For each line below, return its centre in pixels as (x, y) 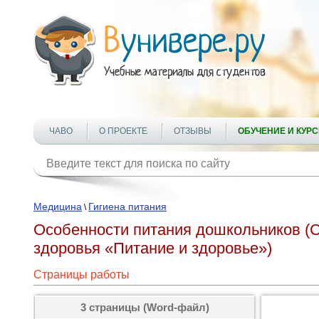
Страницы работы (82, 274)
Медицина (58, 206)
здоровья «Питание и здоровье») (153, 248)
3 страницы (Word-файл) (145, 307)
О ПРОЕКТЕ (123, 131)
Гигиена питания (127, 206)
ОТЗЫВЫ (193, 131)
